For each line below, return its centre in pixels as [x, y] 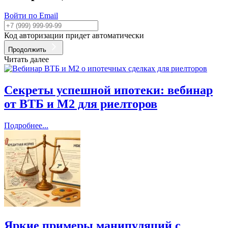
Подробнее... [26, 126]
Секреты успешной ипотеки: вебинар [108, 90]
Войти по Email [31, 16]
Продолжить [27, 50]
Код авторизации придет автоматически [74, 36]
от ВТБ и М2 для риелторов [81, 104]
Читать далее [26, 60]
